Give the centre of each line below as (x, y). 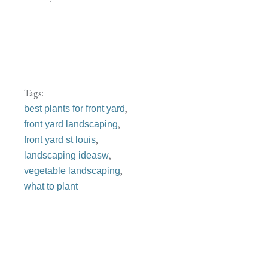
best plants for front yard (74, 109)
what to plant (51, 186)
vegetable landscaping (72, 171)
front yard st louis (60, 140)
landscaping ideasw (66, 155)
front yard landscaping (71, 124)
